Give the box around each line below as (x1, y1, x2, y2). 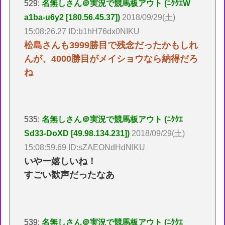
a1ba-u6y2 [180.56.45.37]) (24, 13, 121, 22)
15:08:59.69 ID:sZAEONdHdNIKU (24, 143, 146, 152)
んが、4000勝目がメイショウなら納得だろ (24, 53, 198, 64)
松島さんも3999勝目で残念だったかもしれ (24, 40, 198, 50)
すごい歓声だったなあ (24, 170, 115, 180)
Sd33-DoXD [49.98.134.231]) (24, 129, 130, 138)
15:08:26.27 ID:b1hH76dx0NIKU (24, 27, 140, 36)
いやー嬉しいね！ (24, 156, 97, 167)
